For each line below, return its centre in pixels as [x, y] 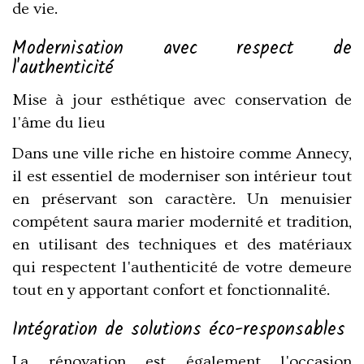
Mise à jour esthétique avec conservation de [182, 100]
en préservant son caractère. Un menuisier [182, 199]
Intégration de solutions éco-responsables [179, 329]
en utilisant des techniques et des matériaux [182, 245]
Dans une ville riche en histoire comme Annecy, [182, 154]
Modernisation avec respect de [182, 48]
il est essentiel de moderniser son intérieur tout [182, 177]
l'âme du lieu [59, 123]
